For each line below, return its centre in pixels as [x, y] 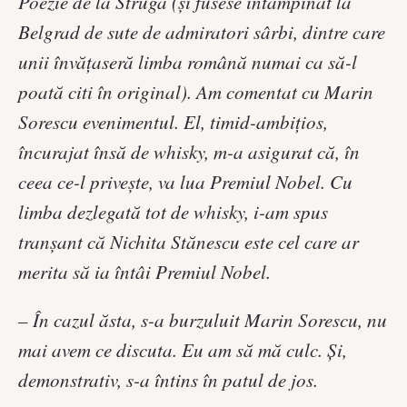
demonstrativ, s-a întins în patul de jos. [168, 379]
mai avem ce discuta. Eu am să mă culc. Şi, [183, 349]
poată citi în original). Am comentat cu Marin [196, 91]
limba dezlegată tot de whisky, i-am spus [173, 211]
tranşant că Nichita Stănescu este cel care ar [189, 241]
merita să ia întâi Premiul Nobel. [144, 271]
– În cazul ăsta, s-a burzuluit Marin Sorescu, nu [203, 319]
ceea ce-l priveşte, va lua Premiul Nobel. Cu [185, 181]
